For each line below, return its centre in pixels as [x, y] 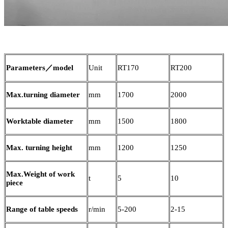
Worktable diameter [40, 121]
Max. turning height [39, 147]
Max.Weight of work [40, 174]
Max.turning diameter [43, 94]
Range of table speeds [42, 209]
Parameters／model [40, 67]
